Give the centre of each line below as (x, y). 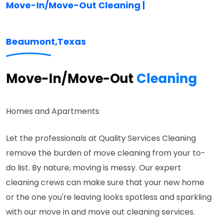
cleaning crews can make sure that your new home (105, 182)
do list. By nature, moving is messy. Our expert (94, 167)
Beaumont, (32, 41)
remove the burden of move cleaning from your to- (106, 153)
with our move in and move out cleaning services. (100, 212)
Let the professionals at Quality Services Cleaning (101, 138)
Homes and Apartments (53, 111)
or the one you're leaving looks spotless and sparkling (109, 197)
